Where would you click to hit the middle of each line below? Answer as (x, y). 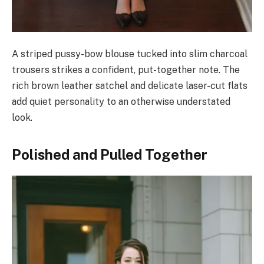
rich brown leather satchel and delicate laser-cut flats (130, 86)
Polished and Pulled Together (110, 155)
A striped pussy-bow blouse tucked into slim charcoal (130, 54)
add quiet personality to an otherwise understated (121, 102)
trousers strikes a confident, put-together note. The (126, 70)
